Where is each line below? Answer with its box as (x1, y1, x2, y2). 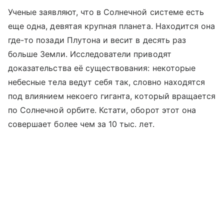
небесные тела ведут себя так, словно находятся (8, 76, 205, 87)
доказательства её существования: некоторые (8, 62, 196, 73)
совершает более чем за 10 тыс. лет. (8, 118, 154, 129)
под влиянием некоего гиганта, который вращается (8, 90, 216, 101)
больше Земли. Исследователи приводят (8, 48, 171, 59)
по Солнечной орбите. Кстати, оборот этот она (8, 104, 196, 115)
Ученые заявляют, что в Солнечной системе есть (8, 6, 204, 17)
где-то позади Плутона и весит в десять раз (8, 34, 186, 45)
